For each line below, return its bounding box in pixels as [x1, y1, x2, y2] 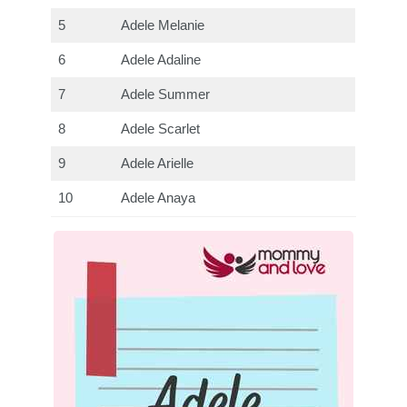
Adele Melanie [121, 18, 205, 34]
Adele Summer [121, 87, 211, 103]
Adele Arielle [121, 156, 194, 172]
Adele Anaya [121, 191, 196, 206]
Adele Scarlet [121, 122, 201, 137]
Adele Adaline [121, 53, 202, 68]
